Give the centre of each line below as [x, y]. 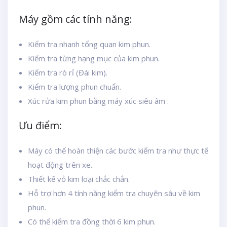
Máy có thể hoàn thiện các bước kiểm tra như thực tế [118, 150]
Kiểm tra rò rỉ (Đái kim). [68, 72]
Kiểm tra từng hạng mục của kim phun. [94, 58]
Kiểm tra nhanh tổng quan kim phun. [89, 44]
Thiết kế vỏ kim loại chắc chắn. [79, 179]
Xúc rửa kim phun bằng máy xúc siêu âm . [98, 101]
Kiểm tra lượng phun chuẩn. [74, 87]
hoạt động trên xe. [60, 165]
